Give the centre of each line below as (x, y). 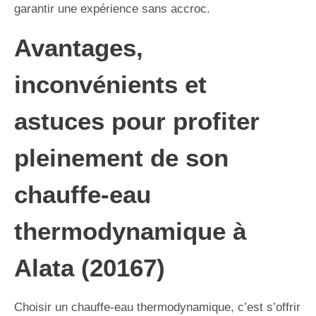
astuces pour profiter (137, 121)
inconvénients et (110, 84)
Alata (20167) (90, 267)
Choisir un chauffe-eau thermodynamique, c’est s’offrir (157, 307)
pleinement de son (121, 157)
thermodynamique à (130, 231)
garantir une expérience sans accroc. (112, 8)
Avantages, (79, 47)
